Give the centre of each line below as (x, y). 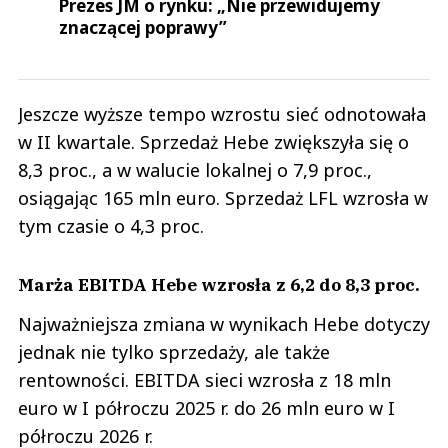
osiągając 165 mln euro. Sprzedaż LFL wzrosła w (223, 198)
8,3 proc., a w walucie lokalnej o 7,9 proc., (195, 170)
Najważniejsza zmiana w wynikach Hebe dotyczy (224, 324)
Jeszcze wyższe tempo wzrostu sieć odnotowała (222, 114)
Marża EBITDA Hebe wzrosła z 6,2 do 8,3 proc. (219, 285)
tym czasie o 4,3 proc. (111, 226)
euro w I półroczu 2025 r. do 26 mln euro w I (206, 408)
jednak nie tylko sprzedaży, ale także (174, 352)
